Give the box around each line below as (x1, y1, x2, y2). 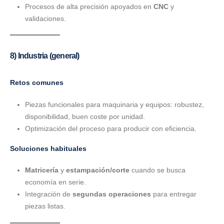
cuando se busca (129, 166, 185, 174)
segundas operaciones (72, 190, 151, 198)
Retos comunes (10, 78, 63, 87)
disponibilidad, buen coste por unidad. (24, 112, 145, 120)
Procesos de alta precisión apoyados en (24, 2, 153, 10)
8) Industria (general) (10, 51, 79, 60)
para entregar (150, 190, 196, 198)
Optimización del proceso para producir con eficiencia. (24, 124, 196, 132)
